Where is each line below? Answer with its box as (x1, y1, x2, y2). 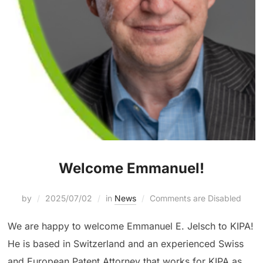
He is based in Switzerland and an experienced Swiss (8, 238, 244, 250)
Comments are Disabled (150, 193, 241, 204)
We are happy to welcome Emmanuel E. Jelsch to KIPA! (8, 220, 254, 232)
